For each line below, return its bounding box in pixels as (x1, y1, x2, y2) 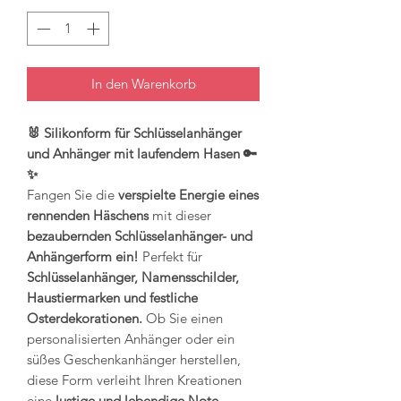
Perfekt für (139, 248, 202, 266)
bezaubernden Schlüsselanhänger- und (27, 227, 252, 245)
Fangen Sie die (27, 186, 118, 204)
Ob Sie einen (142, 310, 223, 328)
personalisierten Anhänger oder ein (27, 330, 235, 348)
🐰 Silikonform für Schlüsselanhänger (27, 124, 242, 142)
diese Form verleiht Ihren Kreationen (27, 371, 242, 389)
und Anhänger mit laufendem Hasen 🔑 (27, 145, 257, 163)
